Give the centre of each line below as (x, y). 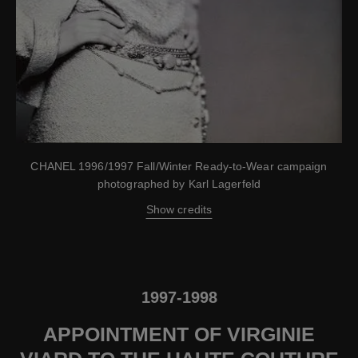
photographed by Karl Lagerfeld (179, 184)
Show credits (179, 210)
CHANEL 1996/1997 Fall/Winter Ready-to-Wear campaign (179, 167)
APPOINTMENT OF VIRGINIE (179, 334)
